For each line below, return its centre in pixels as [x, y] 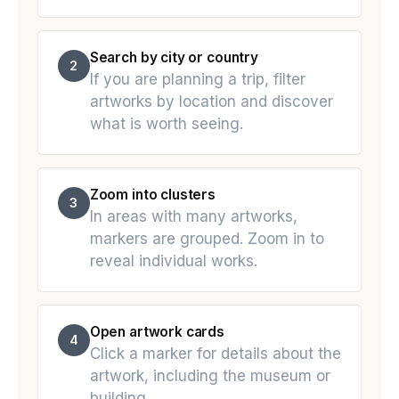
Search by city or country [174, 57]
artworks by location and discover [211, 102]
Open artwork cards [157, 331]
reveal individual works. [173, 261]
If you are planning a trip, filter [197, 80]
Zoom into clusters [152, 194]
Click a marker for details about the [215, 354]
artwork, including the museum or [210, 376]
